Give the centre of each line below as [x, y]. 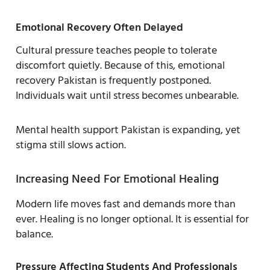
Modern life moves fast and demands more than [126, 204]
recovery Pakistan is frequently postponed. [113, 80]
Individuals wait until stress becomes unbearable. [127, 95]
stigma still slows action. [72, 145]
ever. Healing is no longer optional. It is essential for [132, 219]
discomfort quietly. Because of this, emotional [120, 65]
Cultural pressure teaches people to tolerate [116, 50]
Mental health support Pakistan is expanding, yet [128, 130]
